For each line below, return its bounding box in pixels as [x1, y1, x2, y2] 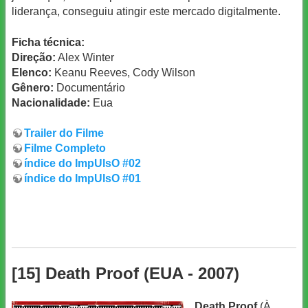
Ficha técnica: [12, 36, 85, 48]
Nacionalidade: [12, 96, 90, 109]
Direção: [12, 51, 56, 63]
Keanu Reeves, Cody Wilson [52, 66, 195, 78]
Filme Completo [24, 142, 106, 155]
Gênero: [12, 81, 54, 93]
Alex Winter [56, 51, 114, 63]
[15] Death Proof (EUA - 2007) [12, 264, 239, 283]
